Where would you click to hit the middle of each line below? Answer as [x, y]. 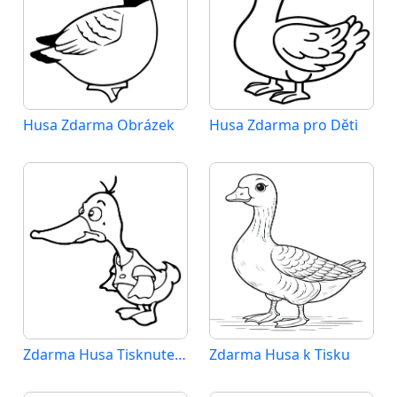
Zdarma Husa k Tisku [280, 354]
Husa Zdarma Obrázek [99, 125]
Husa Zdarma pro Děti [284, 125]
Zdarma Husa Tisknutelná [180, 354]
